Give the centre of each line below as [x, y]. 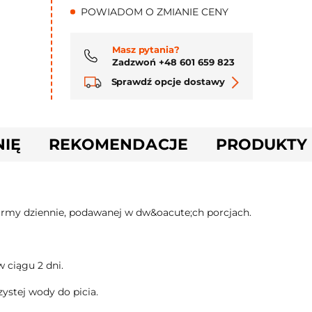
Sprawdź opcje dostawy [166, 81]
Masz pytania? [146, 49]
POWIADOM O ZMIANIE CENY [154, 11]
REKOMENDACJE [118, 145]
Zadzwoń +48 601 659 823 [173, 62]
